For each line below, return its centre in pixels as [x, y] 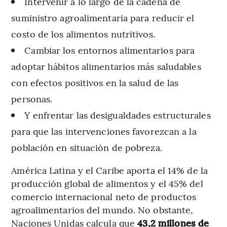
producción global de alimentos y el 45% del [107, 183]
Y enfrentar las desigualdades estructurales [118, 115]
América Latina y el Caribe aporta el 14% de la [109, 170]
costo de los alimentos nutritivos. [83, 33]
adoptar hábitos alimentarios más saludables [106, 66]
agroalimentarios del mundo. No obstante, [102, 209]
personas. [32, 98]
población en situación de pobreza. [87, 147]
